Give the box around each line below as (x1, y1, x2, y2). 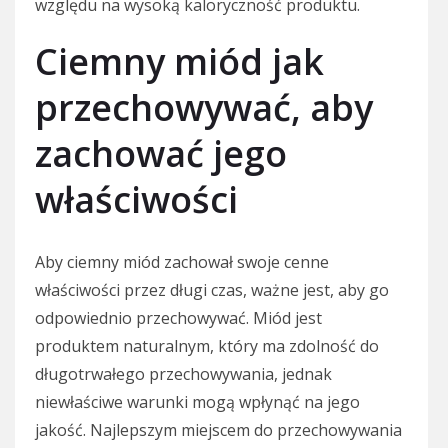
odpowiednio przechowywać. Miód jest (35, 306, 322, 329)
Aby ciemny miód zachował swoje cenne (35, 250, 329, 273)
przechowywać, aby (35, 82, 373, 132)
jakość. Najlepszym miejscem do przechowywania (35, 418, 402, 441)
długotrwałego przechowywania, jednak (35, 362, 332, 385)
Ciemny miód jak (35, 36, 324, 86)
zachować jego (35, 128, 287, 178)
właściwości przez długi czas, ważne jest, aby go (35, 278, 389, 301)
